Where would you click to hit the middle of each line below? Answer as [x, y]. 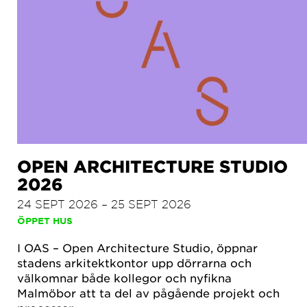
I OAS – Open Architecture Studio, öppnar [137, 248]
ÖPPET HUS [45, 221]
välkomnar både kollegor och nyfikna [124, 278]
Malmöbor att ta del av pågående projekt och [148, 293]
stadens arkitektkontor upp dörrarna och [134, 263]
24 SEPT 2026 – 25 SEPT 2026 [104, 204]
